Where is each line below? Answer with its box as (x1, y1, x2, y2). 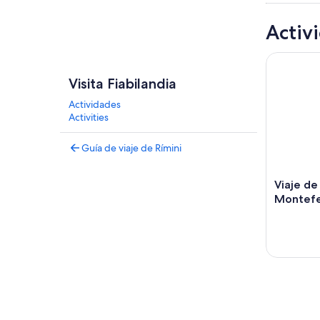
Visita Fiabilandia (69, 75, 176, 92)
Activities (69, 111, 109, 124)
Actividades (69, 98, 121, 111)
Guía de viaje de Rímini (81, 141, 181, 154)
